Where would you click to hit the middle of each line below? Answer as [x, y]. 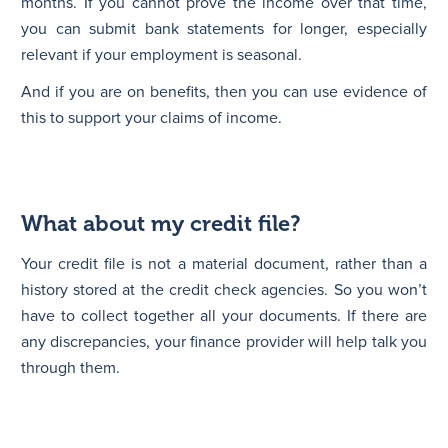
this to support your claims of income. [151, 117]
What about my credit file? [160, 223]
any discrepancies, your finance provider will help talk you [224, 341]
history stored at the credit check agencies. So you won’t [224, 289]
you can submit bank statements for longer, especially [224, 28]
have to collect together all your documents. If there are [224, 315]
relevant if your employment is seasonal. [161, 54]
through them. [70, 367]
